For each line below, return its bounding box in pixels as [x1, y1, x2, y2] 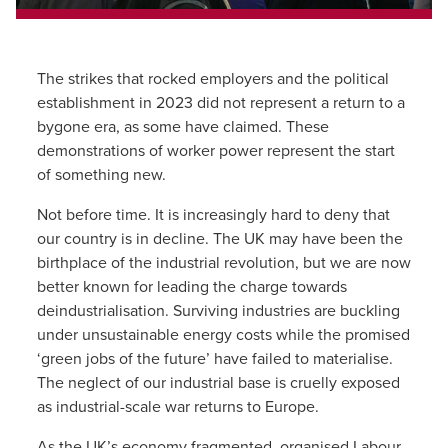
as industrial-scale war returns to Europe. [36, 396, 319, 417]
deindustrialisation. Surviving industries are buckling [36, 300, 400, 321]
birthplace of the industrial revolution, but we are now [36, 252, 411, 273]
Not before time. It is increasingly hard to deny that [36, 204, 390, 225]
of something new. [36, 164, 166, 185]
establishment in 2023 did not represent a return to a [36, 92, 405, 113]
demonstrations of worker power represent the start [36, 140, 395, 161]
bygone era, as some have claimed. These [36, 116, 329, 137]
